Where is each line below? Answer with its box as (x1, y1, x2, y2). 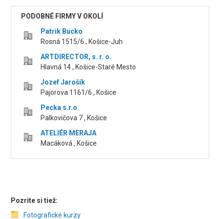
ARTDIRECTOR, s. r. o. (41, 53, 112, 61)
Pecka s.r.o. (41, 104, 80, 112)
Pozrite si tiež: (11, 197, 58, 205)
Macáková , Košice (41, 139, 97, 148)
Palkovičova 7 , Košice (41, 114, 108, 122)
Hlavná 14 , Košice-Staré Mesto (41, 63, 136, 71)
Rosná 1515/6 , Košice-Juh (41, 38, 123, 46)
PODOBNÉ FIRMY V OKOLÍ (21, 12, 104, 21)
